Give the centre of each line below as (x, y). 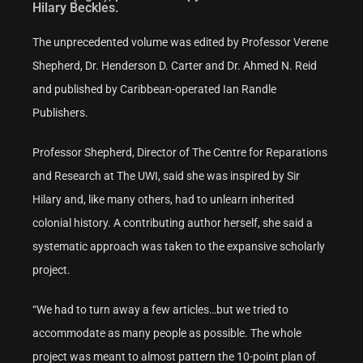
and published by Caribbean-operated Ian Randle (154, 90)
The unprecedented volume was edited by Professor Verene (180, 43)
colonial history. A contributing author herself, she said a (173, 223)
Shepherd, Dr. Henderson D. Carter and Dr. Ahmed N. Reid (175, 66)
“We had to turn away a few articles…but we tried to (160, 310)
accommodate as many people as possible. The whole (167, 333)
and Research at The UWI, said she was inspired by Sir (166, 176)
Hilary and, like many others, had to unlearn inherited (163, 200)
